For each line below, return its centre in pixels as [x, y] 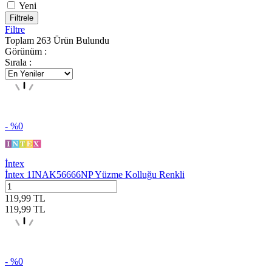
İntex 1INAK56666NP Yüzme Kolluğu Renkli [95, 175]
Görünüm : [26, 51]
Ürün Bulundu [80, 40]
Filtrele [22, 18]
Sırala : [18, 62]
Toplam [21, 40]
